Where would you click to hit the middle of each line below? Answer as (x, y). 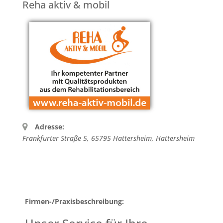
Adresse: (49, 126)
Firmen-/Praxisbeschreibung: (74, 201)
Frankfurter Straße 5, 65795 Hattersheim (87, 138)
